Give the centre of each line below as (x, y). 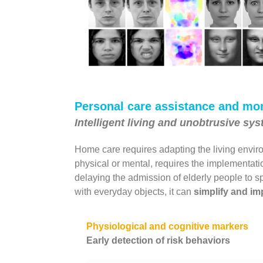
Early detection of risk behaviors (158, 240)
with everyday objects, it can (134, 191)
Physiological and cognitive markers (167, 226)
